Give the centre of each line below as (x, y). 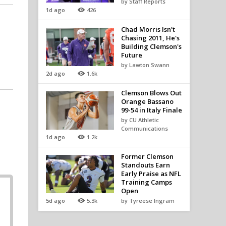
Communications (144, 128)
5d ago (55, 201)
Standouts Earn (145, 165)
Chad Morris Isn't (148, 29)
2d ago (55, 73)
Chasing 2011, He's (150, 38)
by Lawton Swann (145, 65)
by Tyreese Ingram (148, 201)
